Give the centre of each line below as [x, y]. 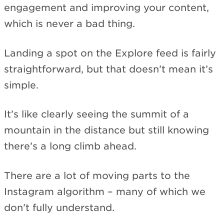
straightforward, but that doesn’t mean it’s [108, 69]
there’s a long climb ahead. [70, 146]
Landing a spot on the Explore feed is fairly [110, 53]
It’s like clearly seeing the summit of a [96, 114]
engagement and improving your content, [106, 7]
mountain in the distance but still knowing [106, 130]
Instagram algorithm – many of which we [105, 191]
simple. [21, 85]
